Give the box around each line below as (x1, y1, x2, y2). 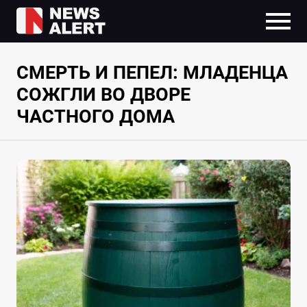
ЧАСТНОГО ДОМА (16, 106, 175, 128)
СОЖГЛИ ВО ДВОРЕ (16, 84, 191, 106)
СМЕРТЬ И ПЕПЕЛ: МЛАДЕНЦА (16, 62, 288, 84)
